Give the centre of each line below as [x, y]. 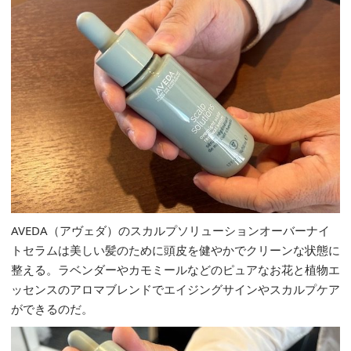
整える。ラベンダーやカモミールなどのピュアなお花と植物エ [175, 270]
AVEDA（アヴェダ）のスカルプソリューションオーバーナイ [170, 230]
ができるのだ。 [52, 309]
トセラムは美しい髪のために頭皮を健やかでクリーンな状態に [175, 250]
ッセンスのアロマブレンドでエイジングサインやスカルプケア [175, 289]
